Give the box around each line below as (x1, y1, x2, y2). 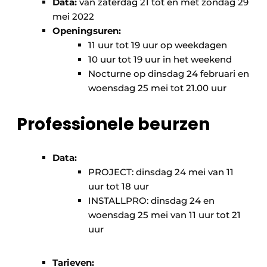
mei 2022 (52, 11, 99, 23)
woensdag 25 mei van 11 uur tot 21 (88, 209, 241, 221)
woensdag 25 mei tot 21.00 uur (88, 82, 231, 94)
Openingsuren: (52, 25, 123, 37)
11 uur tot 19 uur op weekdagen (88, 39, 232, 51)
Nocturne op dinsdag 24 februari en (88, 68, 249, 80)
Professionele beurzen (17, 113, 210, 136)
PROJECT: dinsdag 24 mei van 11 (88, 166, 234, 178)
